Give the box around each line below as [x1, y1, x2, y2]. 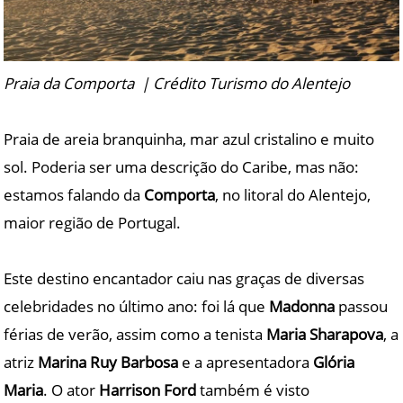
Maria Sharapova [266, 324, 384, 345]
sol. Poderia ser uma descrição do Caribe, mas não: [4, 157, 360, 178]
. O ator [43, 380, 100, 401]
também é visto [196, 380, 310, 401]
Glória [313, 352, 355, 373]
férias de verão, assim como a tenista [4, 324, 267, 345]
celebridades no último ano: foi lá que [4, 296, 270, 318]
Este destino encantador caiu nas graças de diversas [4, 268, 365, 290]
